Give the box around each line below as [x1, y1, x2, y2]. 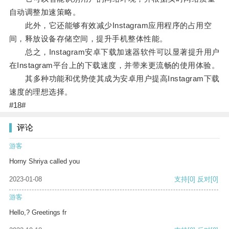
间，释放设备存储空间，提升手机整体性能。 [9, 34, 168, 43]
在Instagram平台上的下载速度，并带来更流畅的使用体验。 [9, 61, 220, 70]
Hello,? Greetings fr [9, 209, 66, 217]
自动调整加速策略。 [9, 8, 81, 17]
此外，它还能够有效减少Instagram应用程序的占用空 [9, 21, 212, 30]
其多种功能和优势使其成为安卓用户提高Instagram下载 [9, 74, 220, 83]
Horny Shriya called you [9, 157, 80, 166]
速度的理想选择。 [9, 87, 73, 97]
